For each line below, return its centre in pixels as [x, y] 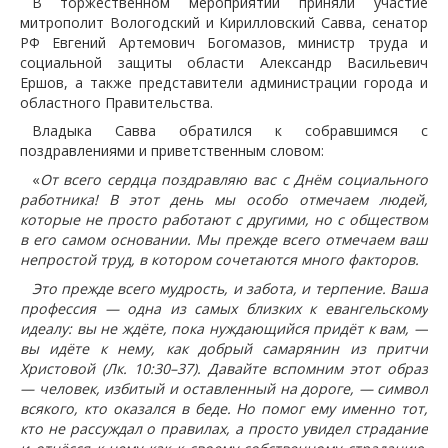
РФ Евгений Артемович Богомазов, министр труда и [224, 42]
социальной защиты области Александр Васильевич [224, 62]
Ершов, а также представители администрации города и [224, 82]
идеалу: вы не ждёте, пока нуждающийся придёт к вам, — [224, 328]
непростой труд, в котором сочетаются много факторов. [219, 259]
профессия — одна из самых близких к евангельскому [224, 308]
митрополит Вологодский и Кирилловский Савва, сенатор [224, 22]
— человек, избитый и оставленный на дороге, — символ [224, 388]
